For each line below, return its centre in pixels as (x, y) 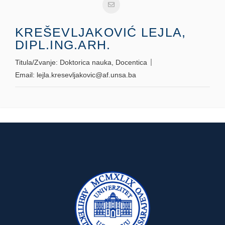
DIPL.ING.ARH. (63, 45)
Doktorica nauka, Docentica (103, 62)
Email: (26, 75)
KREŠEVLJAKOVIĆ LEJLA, (101, 32)
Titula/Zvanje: (37, 62)
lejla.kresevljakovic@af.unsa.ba (86, 75)
